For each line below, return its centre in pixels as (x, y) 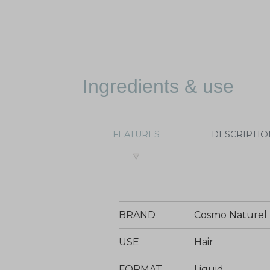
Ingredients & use (158, 86)
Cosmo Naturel (231, 215)
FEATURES (137, 135)
